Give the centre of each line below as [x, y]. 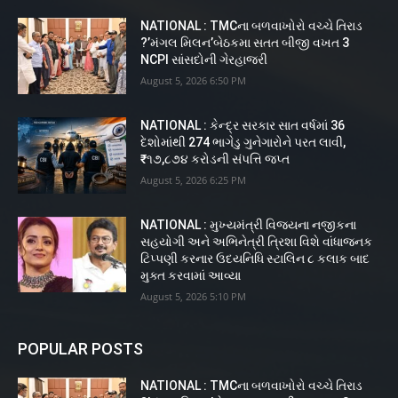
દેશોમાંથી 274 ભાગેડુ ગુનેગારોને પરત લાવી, [243, 143]
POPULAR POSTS [80, 348]
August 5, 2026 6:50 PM [194, 81]
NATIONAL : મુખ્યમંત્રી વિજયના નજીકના [249, 224]
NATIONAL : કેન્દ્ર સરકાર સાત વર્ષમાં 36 [243, 126]
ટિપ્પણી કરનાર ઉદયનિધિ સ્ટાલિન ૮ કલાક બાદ [255, 258]
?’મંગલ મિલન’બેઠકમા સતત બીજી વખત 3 [245, 43]
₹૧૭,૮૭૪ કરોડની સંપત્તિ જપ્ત [215, 159]
